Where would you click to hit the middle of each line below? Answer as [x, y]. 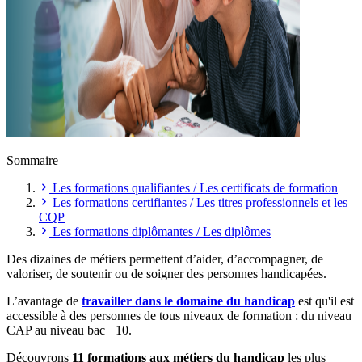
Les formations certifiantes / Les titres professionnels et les [200, 202]
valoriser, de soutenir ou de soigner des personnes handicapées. [166, 273]
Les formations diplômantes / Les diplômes [162, 231]
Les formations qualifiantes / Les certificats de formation [195, 187]
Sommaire [32, 160]
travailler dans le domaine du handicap [188, 301]
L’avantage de [44, 301]
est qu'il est [324, 301]
